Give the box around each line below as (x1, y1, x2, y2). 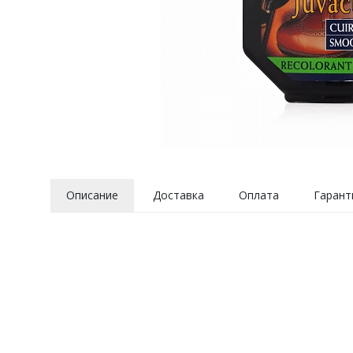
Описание (65, 188, 118, 203)
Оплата (238, 188, 279, 203)
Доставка (152, 188, 204, 203)
